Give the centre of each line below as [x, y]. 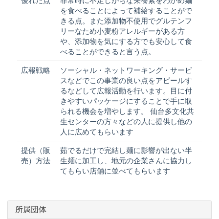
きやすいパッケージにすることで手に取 [126, 101]
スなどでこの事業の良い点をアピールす [126, 80]
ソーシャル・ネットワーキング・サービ [126, 70]
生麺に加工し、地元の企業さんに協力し [126, 160]
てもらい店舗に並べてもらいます [115, 171]
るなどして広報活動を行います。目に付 [126, 90]
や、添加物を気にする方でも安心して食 [126, 41]
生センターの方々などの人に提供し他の [126, 121]
